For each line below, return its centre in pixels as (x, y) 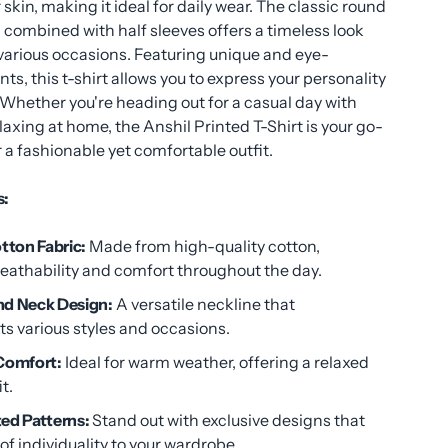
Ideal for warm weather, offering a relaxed (215, 362)
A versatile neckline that (203, 304)
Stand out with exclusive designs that (227, 420)
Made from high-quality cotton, (203, 246)
